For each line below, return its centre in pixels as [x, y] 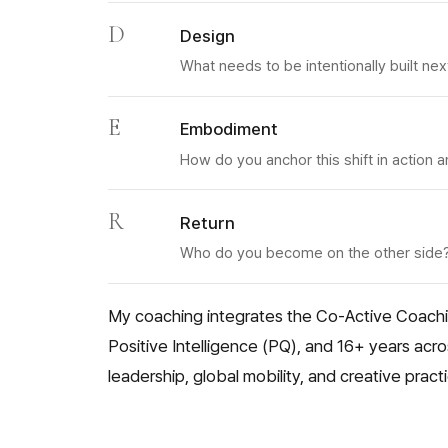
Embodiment [229, 129]
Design [207, 36]
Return [207, 222]
